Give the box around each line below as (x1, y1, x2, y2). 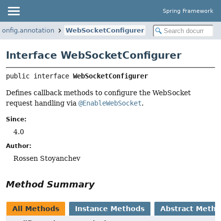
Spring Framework (163, 7, 213, 14)
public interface (6, 72, 73, 80)
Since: (6, 116, 27, 123)
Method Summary (6, 179, 95, 190)
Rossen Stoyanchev (13, 154, 80, 163)
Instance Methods (75, 205, 145, 213)
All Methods (12, 205, 59, 213)
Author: (6, 143, 32, 150)
